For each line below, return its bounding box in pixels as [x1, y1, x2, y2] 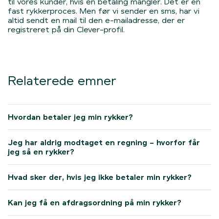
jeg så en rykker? [8, 148, 74, 156]
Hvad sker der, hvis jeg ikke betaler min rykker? [8, 173, 192, 181]
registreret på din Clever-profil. [8, 25, 125, 34]
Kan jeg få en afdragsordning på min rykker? [8, 198, 181, 207]
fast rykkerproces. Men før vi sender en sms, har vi [8, 7, 199, 15]
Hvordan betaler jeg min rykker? [8, 113, 133, 121]
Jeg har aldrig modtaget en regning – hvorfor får [8, 138, 200, 147]
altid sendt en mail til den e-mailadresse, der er [8, 16, 185, 24]
